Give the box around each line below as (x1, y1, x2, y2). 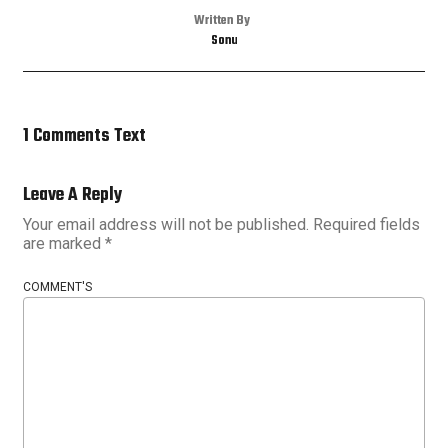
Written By (193, 11, 250, 32)
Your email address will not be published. (23, 215, 309, 235)
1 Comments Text (23, 122, 146, 152)
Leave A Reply (23, 181, 122, 211)
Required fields (313, 215, 420, 235)
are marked (23, 234, 105, 254)
